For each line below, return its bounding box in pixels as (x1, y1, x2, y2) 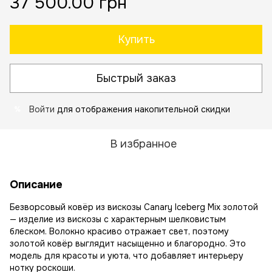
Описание (10, 178, 63, 191)
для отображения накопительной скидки (55, 104, 230, 115)
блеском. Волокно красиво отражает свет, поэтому (10, 226, 229, 237)
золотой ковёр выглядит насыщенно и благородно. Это (10, 238, 246, 249)
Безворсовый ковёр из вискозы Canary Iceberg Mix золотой (10, 202, 258, 212)
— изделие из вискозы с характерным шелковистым (10, 214, 226, 225)
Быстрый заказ (96, 71, 176, 85)
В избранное (110, 137, 177, 151)
